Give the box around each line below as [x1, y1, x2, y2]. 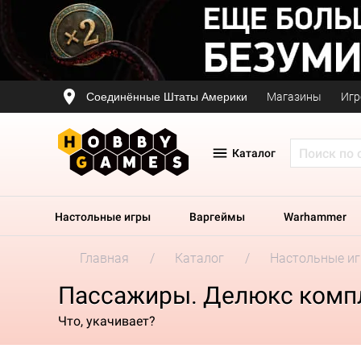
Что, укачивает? [58, 313, 156, 329]
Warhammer [284, 210, 346, 223]
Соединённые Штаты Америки [86, 89, 247, 103]
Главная [80, 251, 129, 266]
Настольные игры [55, 210, 151, 223]
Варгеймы [189, 210, 245, 223]
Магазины [267, 90, 322, 103]
